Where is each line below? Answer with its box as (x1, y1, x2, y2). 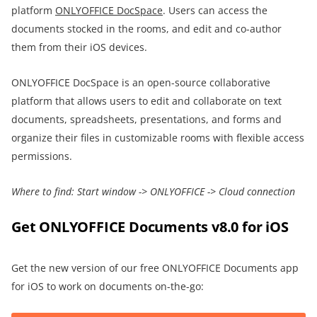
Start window (77, 185, 136, 199)
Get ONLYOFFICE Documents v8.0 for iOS (11, 217, 289, 237)
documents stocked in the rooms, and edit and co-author (11, 22, 282, 36)
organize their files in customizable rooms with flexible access (11, 131, 304, 145)
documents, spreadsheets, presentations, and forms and (11, 113, 282, 127)
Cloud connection (216, 185, 295, 199)
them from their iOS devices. (11, 40, 147, 54)
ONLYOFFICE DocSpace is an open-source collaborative (11, 76, 270, 90)
